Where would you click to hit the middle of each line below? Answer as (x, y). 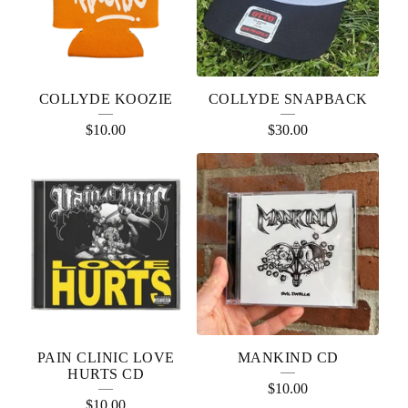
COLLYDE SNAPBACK (288, 99)
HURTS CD (106, 374)
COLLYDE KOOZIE (106, 99)
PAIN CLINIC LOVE (106, 357)
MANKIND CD (288, 357)
